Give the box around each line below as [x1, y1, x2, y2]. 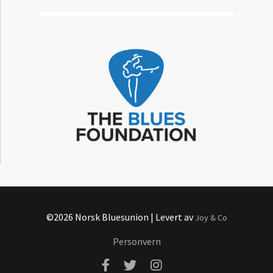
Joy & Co [194, 211, 227, 223]
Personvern [112, 235, 161, 247]
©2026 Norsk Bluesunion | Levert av [46, 210, 195, 223]
